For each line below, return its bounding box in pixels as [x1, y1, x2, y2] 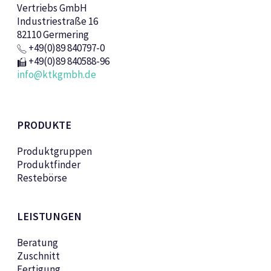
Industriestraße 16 [16, 15, 98, 28]
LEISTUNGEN [16, 209, 82, 224]
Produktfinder [16, 158, 80, 172]
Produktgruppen [16, 145, 92, 158]
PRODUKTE [16, 118, 71, 132]
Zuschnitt [16, 249, 60, 263]
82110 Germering [16, 28, 89, 42]
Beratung [16, 236, 58, 250]
